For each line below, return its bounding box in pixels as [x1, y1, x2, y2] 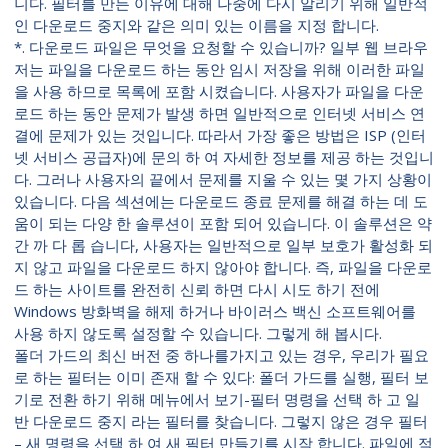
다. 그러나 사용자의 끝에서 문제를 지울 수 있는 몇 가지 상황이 [14, 169, 432, 190]
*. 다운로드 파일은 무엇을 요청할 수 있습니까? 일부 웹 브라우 [14, 37, 428, 58]
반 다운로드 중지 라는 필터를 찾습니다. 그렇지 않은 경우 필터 [14, 411, 428, 432]
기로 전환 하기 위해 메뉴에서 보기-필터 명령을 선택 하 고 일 [14, 389, 420, 410]
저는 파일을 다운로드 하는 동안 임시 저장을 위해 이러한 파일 [14, 59, 425, 80]
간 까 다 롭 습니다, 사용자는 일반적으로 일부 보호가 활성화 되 [14, 235, 433, 256]
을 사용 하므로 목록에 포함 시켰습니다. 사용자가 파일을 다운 [14, 81, 424, 102]
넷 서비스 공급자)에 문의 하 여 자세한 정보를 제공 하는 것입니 [14, 147, 434, 168]
